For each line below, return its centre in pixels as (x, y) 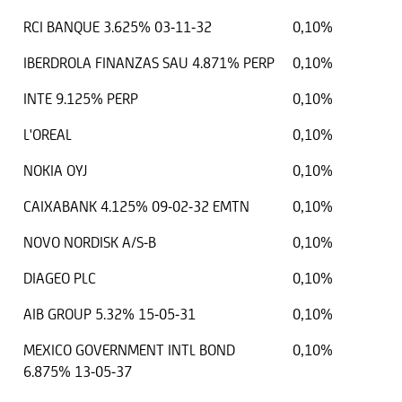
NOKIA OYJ (56, 171)
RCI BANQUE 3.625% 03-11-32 (118, 27)
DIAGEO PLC (60, 279)
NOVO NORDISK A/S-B (90, 243)
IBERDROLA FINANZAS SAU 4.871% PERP (149, 63)
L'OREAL (48, 135)
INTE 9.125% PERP (81, 99)
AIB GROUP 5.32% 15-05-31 (109, 315)
